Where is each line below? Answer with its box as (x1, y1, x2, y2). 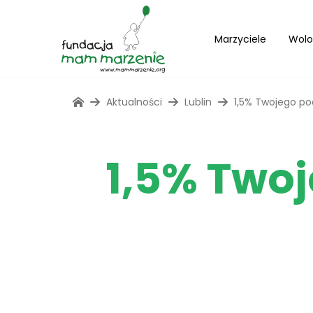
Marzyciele (214, 31, 266, 46)
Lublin (184, 95, 212, 109)
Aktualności (106, 95, 162, 109)
